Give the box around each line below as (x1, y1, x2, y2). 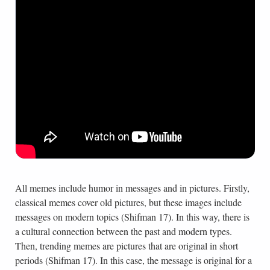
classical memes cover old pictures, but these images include (14, 196, 242, 209)
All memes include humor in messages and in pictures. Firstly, (14, 181, 250, 195)
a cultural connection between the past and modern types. (14, 225, 232, 238)
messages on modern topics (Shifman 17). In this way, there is (14, 210, 250, 224)
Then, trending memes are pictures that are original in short (14, 239, 238, 253)
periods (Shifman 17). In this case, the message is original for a (14, 254, 252, 267)
